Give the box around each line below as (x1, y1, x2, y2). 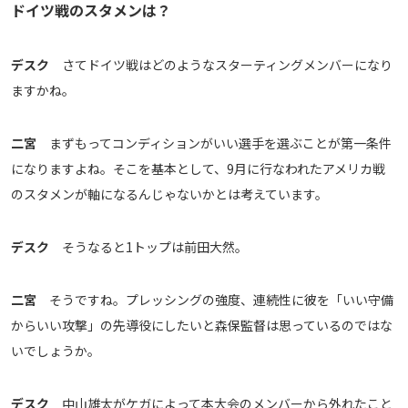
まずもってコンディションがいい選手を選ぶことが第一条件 (36, 134, 392, 153)
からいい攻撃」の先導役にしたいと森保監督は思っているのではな (11, 316, 393, 335)
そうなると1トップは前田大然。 (49, 238, 248, 257)
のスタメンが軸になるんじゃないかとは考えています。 (11, 185, 328, 204)
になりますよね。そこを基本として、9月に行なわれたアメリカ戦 (11, 159, 385, 178)
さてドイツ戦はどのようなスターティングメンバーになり (49, 56, 393, 75)
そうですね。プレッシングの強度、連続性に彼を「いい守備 (36, 291, 393, 310)
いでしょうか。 (11, 342, 100, 361)
